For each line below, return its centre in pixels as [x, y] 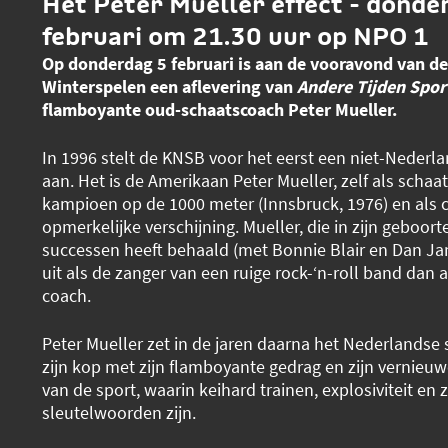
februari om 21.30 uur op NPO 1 [235, 35]
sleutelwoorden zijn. [118, 412]
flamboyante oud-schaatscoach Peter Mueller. [221, 109]
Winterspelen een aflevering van [169, 86]
